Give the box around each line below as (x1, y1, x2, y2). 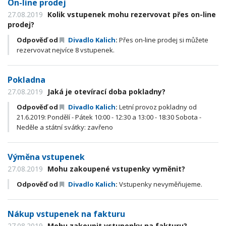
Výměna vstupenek (8, 151, 85, 162)
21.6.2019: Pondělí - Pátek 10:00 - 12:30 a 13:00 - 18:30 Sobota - (17, 112, 201, 122)
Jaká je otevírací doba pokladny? (45, 87, 165, 96)
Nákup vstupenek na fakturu (8, 208, 125, 219)
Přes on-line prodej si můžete (118, 35, 208, 44)
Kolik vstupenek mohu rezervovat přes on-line (45, 10, 216, 19)
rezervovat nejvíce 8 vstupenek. (17, 45, 115, 54)
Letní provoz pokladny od (118, 102, 197, 111)
